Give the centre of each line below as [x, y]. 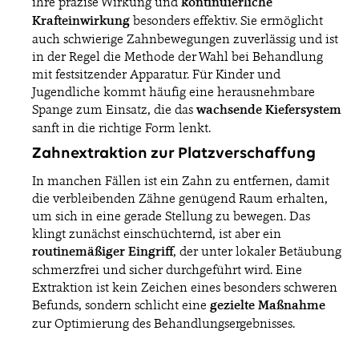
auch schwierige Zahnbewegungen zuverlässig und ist [185, 39]
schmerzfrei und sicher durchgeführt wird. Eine [167, 270]
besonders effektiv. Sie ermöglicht [226, 20]
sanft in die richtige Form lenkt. [121, 128]
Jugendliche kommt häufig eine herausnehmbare [173, 92]
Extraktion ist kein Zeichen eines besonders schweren [185, 287]
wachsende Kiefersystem [269, 110]
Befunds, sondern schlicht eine [121, 305]
